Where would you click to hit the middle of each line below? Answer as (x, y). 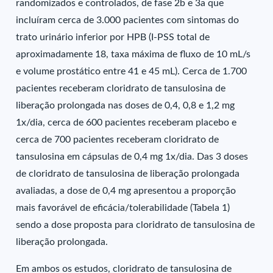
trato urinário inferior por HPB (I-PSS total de (113, 37)
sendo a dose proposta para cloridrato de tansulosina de (136, 225)
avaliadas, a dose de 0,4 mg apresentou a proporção (126, 191)
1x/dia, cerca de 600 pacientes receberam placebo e (126, 122)
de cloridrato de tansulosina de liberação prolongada (128, 174)
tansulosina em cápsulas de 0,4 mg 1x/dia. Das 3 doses (132, 157)
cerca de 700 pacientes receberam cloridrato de (118, 140)
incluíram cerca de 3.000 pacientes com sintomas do (128, 20)
